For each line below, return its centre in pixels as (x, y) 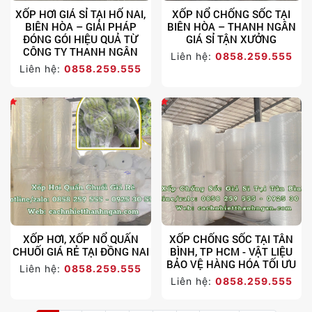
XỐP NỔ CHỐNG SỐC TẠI (232, 14)
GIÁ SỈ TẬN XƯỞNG (232, 39)
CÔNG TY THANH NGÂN (81, 52)
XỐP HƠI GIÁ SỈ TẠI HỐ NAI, (81, 14)
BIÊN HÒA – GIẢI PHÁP (80, 27)
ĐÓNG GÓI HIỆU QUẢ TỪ (81, 39)
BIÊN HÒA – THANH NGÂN (231, 27)
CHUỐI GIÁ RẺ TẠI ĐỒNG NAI (80, 251)
